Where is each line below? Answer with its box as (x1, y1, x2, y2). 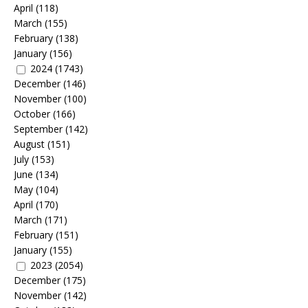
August (14, 137, 45, 151)
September (14, 122, 63, 135)
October (14, 107, 50, 120)
